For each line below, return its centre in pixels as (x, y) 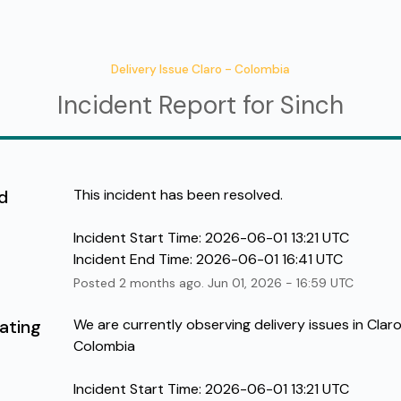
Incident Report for (169, 105)
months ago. (166, 282)
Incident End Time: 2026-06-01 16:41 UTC (208, 259)
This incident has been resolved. (178, 194)
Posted (96, 282)
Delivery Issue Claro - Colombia (200, 69)
